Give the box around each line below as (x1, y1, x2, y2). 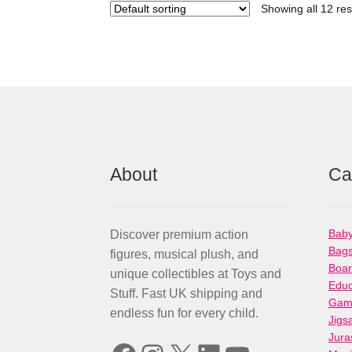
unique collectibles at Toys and (110, 267, 282, 281)
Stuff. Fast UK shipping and (110, 287, 263, 301)
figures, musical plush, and (110, 247, 259, 262)
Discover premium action (110, 228, 249, 242)
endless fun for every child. (110, 306, 259, 321)
